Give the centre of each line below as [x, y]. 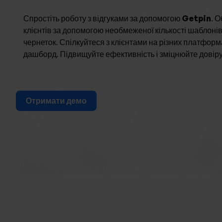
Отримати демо [56, 101]
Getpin [196, 18]
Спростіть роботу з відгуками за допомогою [103, 18]
